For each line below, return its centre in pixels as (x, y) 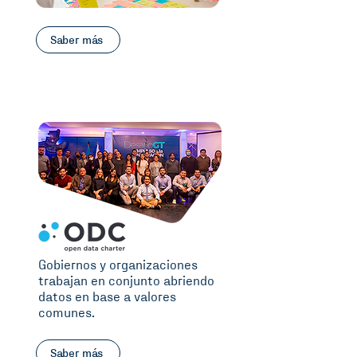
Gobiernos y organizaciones (118, 266)
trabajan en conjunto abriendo (126, 282)
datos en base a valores (107, 298)
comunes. (67, 314)
